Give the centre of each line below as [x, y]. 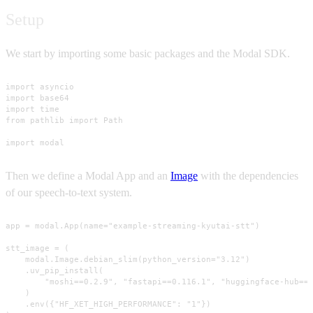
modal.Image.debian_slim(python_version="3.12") [128, 260]
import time [32, 109]
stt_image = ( [37, 248]
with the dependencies [248, 175]
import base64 [37, 98]
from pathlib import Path [64, 121]
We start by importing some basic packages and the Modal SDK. [148, 53]
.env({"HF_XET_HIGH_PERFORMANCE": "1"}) [108, 304]
